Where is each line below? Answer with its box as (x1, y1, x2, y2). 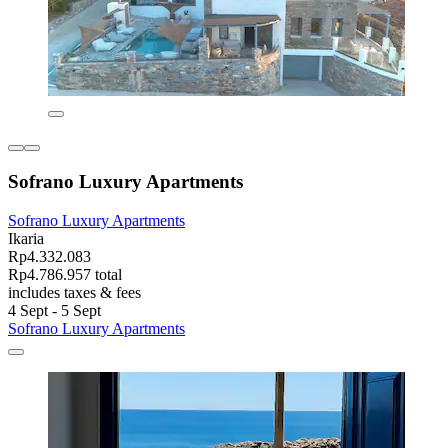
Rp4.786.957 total (8, 265, 122, 283)
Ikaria (8, 229, 44, 247)
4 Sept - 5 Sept (8, 301, 101, 319)
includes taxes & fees (8, 283, 141, 301)
